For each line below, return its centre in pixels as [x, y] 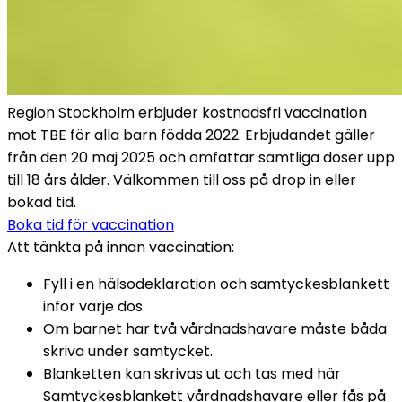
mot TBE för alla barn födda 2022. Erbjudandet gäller [191, 135]
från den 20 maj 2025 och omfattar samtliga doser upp [201, 157]
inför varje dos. [94, 306]
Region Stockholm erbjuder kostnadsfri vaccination [187, 112]
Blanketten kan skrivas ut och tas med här [192, 373]
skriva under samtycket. [128, 351]
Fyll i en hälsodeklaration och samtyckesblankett [216, 284]
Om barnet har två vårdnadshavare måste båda [215, 328]
